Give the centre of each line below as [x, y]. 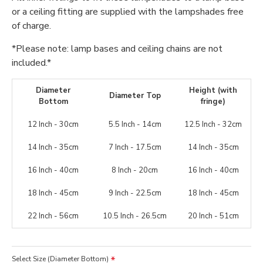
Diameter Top [135, 96]
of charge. [31, 26]
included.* [31, 63]
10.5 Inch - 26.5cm [135, 216]
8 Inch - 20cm [135, 170]
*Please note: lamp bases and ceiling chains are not [117, 49]
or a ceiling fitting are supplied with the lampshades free [128, 12]
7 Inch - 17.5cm [135, 147]
